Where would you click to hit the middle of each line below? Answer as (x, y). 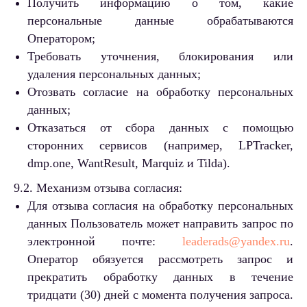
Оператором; (61, 39)
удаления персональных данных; (114, 74)
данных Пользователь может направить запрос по (160, 224)
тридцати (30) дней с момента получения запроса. (160, 295)
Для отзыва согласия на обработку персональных (160, 206)
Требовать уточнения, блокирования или (160, 57)
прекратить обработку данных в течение (160, 277)
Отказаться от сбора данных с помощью (160, 128)
